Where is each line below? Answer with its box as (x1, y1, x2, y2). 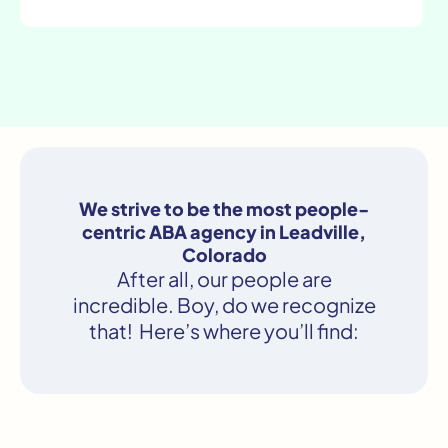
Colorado (181, 243, 267, 267)
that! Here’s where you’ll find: (89, 318, 359, 344)
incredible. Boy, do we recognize (72, 292, 376, 318)
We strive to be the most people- (79, 197, 369, 221)
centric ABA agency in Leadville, (82, 220, 366, 244)
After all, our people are (116, 266, 332, 292)
